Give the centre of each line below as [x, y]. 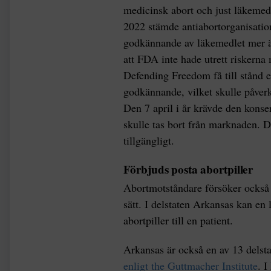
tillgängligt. [149, 140]
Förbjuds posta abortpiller [189, 169]
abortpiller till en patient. [178, 220]
